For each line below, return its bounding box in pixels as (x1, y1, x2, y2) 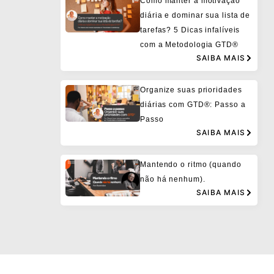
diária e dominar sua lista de (140, 10, 251, 20)
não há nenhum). (140, 174, 206, 183)
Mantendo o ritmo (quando (140, 160, 242, 169)
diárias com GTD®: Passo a (140, 100, 246, 109)
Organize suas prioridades (140, 85, 242, 94)
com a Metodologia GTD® (140, 40, 240, 49)
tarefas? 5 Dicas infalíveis (140, 25, 240, 34)
